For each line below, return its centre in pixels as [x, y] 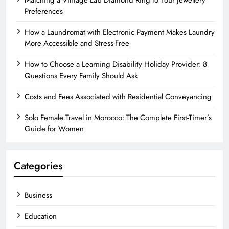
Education [41, 216]
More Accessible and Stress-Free [77, 44]
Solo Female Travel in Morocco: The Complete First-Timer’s [118, 118]
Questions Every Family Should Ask [81, 76]
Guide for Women [54, 129]
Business [38, 196]
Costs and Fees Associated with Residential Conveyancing [118, 97]
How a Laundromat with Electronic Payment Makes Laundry [120, 32]
